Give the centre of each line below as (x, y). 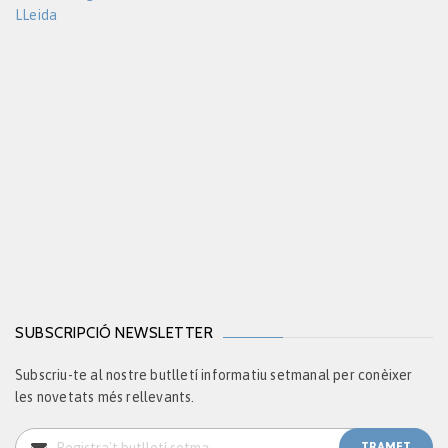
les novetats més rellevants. (105, 396)
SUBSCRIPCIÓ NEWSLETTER (114, 332)
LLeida (36, 14)
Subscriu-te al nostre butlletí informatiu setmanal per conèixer (214, 374)
